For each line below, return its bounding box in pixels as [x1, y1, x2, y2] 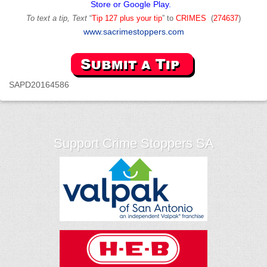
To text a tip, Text [26, 13, 87, 23]
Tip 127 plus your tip [92, 13, 162, 23]
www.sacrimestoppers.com [83, 26, 184, 36]
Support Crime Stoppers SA [53, 135, 214, 151]
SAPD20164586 [9, 79, 69, 89]
